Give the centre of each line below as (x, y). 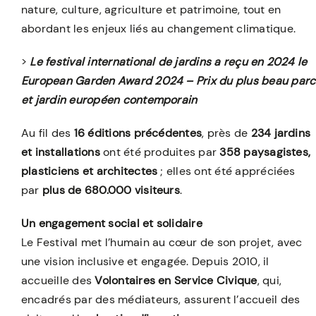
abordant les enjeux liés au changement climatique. (158, 28)
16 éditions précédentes (138, 133)
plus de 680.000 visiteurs (111, 190)
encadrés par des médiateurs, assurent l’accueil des (160, 299)
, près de (226, 133)
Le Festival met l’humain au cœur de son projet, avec (162, 242)
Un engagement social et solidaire (111, 223)
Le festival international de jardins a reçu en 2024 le (169, 61)
